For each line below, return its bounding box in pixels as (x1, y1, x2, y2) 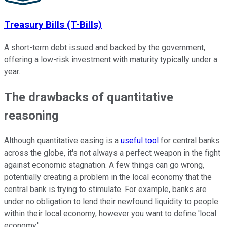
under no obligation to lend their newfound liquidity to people (4, 196, 218, 206)
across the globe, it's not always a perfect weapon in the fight (4, 147, 220, 158)
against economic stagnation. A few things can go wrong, (4, 160, 204, 170)
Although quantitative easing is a (4, 135, 121, 145)
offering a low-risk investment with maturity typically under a (4, 54, 217, 64)
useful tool (121, 135, 159, 145)
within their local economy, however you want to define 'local (4, 208, 216, 218)
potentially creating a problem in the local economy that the (4, 172, 212, 182)
